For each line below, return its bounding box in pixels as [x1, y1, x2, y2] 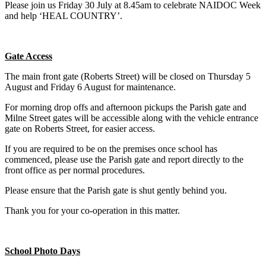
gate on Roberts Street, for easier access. [5, 123, 155, 134]
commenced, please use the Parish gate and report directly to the [5, 154, 243, 165]
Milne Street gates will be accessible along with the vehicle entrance [5, 113, 258, 123]
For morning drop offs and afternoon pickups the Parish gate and [5, 102, 246, 113]
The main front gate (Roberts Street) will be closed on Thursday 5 [5, 71, 251, 82]
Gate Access [5, 51, 52, 62]
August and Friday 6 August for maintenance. [5, 82, 176, 93]
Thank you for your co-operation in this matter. [5, 205, 180, 216]
